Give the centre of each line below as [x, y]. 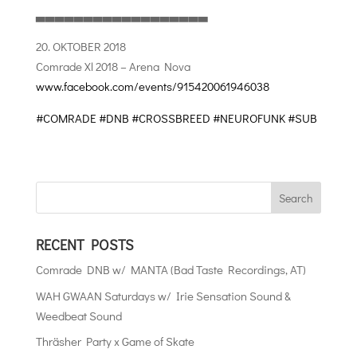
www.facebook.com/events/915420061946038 [152, 86]
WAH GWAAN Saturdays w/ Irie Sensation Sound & [163, 295]
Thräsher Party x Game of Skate [115, 341]
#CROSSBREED [171, 118]
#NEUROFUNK [249, 118]
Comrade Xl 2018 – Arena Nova [113, 66]
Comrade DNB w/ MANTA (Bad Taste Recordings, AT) [171, 269]
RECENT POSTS [84, 245]
